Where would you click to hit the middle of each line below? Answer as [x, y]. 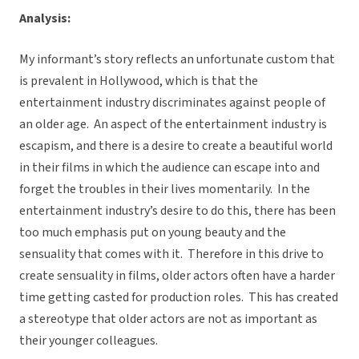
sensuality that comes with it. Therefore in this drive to [171, 254]
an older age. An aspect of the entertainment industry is [173, 125]
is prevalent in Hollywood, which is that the [139, 81]
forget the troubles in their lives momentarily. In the [165, 190]
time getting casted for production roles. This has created [179, 298]
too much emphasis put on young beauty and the [153, 233]
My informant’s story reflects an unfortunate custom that [177, 60]
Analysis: [45, 19]
